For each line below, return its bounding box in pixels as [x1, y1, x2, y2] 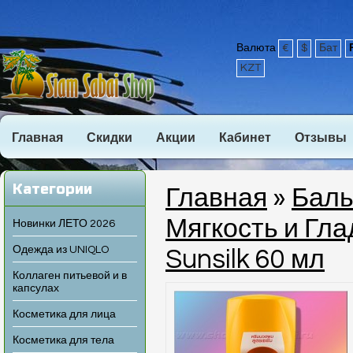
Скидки [87, 132, 132, 144]
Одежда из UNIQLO [13, 244, 109, 255]
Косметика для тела [13, 335, 114, 346]
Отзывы [295, 132, 347, 144]
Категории [13, 180, 92, 198]
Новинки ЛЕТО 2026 [13, 218, 115, 229]
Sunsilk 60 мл [165, 246, 325, 273]
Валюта [236, 43, 278, 54]
